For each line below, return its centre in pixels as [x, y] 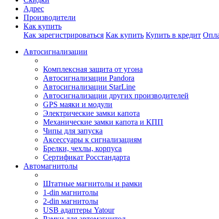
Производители [50, 17]
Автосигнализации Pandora [89, 78]
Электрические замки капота [91, 113]
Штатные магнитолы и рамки [93, 184]
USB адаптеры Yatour [79, 210]
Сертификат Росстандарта [87, 157]
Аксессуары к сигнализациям [92, 140]
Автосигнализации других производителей [116, 96]
